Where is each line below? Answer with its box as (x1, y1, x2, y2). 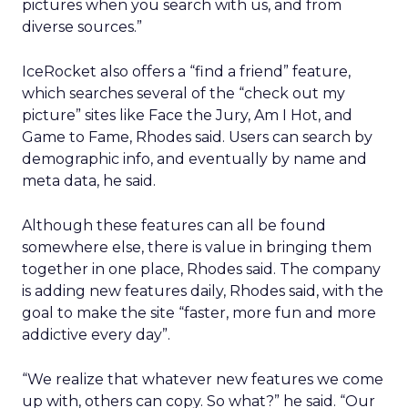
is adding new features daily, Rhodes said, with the (22, 282, 383, 300)
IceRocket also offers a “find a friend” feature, (22, 63, 351, 80)
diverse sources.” (22, 18, 142, 36)
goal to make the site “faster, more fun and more (22, 304, 376, 321)
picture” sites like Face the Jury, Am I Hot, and (22, 107, 352, 124)
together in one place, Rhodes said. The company (22, 260, 381, 278)
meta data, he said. (22, 172, 156, 189)
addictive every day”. (22, 326, 170, 343)
